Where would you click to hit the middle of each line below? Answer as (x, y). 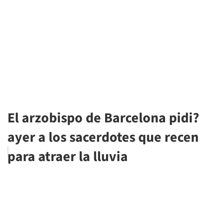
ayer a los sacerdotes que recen (103, 137)
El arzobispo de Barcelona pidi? (103, 118)
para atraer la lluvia (68, 157)
